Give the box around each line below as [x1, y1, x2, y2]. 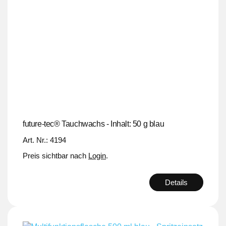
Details [165, 178, 188, 187]
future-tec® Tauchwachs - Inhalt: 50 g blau [23, 119, 164, 128]
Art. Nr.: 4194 [23, 135, 66, 144]
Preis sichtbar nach [23, 151, 88, 160]
